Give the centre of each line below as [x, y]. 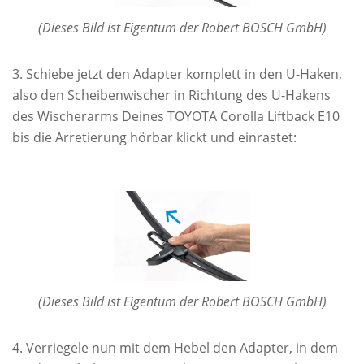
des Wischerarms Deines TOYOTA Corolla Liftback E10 [176, 117]
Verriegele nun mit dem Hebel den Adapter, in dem [182, 348]
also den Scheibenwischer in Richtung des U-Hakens [171, 95]
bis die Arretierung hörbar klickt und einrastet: [154, 138]
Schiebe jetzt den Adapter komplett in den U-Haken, [184, 74]
